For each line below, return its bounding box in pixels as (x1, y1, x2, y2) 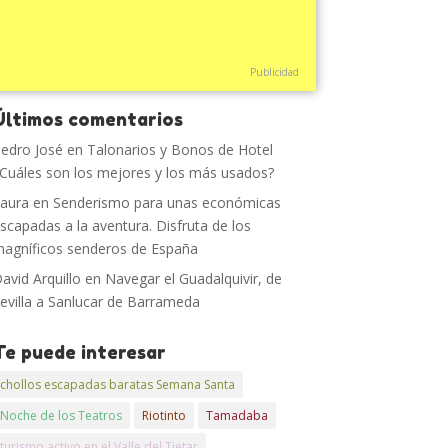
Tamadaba (206, 407, 269, 424)
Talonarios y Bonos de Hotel (87, 140, 274, 159)
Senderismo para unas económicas (53, 193, 282, 212)
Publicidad (249, 65, 299, 79)
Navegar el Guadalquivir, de (105, 269, 283, 288)
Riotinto (142, 407, 187, 424)
